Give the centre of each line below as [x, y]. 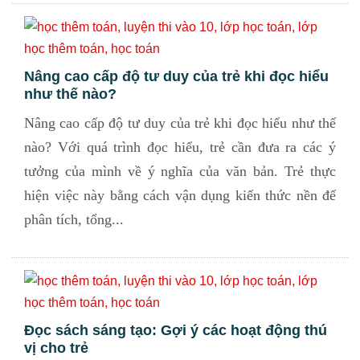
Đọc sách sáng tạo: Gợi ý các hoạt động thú [176, 330]
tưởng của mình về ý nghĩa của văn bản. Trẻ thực [180, 171]
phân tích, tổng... [74, 219]
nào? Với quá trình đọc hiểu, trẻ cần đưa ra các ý [180, 147]
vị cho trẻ [56, 348]
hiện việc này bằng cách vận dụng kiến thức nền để [180, 195]
